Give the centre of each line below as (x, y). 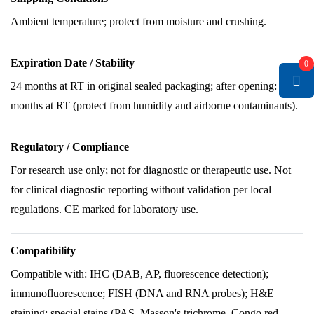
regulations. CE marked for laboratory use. (104, 209)
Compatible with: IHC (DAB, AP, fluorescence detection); (139, 274)
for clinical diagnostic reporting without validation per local (141, 190)
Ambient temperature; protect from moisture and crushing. (138, 21)
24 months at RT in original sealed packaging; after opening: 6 (148, 86)
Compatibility (43, 251)
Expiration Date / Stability (73, 63)
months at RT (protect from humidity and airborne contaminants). (154, 105)
